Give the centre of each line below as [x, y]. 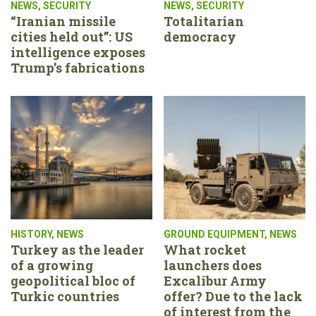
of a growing [52, 265]
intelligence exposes [78, 52]
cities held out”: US [72, 36]
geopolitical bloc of [73, 280]
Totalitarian [204, 21]
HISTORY [31, 234]
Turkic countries [65, 296]
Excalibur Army [215, 280]
